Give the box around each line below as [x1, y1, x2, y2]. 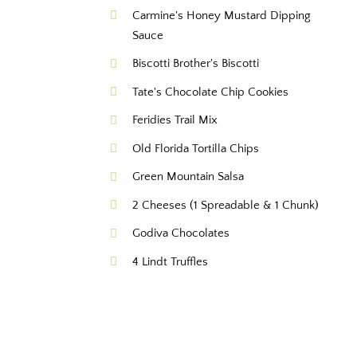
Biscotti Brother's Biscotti [132, 57, 260, 71]
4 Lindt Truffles [132, 254, 209, 269]
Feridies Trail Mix [132, 113, 218, 127]
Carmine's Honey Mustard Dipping [132, 8, 312, 22]
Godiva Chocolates [132, 226, 230, 241]
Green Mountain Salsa [132, 170, 245, 184]
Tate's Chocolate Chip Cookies [132, 84, 289, 99]
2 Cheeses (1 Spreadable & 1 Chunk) [132, 198, 320, 212]
